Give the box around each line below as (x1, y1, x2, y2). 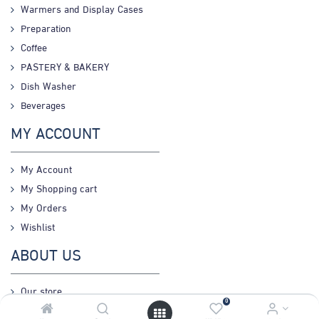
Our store (21, 284, 62, 301)
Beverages (21, 98, 66, 115)
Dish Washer (21, 79, 76, 96)
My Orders (21, 201, 67, 218)
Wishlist (21, 220, 55, 237)
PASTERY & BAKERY (21, 60, 109, 77)
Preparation (21, 21, 71, 38)
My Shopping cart (21, 182, 100, 199)
